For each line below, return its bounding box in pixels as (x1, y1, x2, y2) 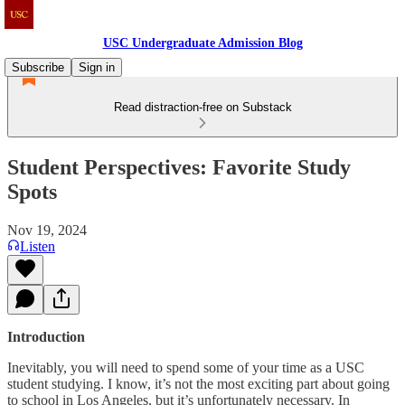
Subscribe (12, 61, 64, 74)
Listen (20, 238, 55, 254)
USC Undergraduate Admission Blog (102, 36, 303, 50)
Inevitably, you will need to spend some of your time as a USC (7, 359, 364, 375)
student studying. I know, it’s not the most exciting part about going (7, 375, 390, 391)
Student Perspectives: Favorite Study (7, 155, 351, 179)
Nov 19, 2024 (7, 221, 87, 238)
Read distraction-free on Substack (113, 100, 292, 114)
